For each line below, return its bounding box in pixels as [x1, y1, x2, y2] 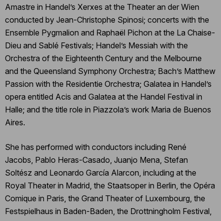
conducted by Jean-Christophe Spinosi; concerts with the [5, 14, 209, 25]
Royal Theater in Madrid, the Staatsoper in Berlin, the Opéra [5, 180, 215, 190]
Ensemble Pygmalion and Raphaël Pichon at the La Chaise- [5, 27, 215, 37]
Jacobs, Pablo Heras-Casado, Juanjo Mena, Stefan [5, 154, 188, 165]
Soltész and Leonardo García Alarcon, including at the [5, 167, 196, 178]
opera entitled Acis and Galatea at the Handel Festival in [5, 91, 202, 102]
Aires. [5, 117, 25, 127]
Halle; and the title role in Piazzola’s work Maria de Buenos [5, 104, 211, 114]
